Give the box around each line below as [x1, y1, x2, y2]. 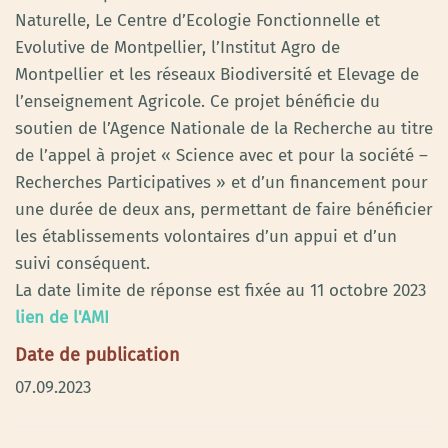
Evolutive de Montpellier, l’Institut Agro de [15, 36, 340, 58]
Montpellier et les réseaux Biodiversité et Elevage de [15, 63, 419, 85]
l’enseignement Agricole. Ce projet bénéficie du [15, 90, 380, 112]
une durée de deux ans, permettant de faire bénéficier [15, 198, 433, 220]
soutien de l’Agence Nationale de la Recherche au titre [15, 117, 433, 139]
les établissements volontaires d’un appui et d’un [15, 225, 397, 247]
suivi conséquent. [15, 252, 150, 274]
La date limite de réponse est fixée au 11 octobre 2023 [15, 279, 426, 301]
